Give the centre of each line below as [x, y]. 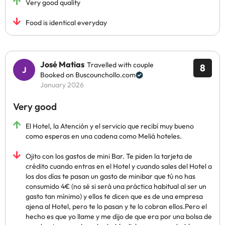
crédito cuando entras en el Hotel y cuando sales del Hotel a [119, 166]
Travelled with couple [120, 65]
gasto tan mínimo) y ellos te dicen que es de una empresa [114, 196]
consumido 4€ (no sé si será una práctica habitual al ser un [116, 186]
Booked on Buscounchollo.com [88, 75]
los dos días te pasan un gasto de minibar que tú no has [110, 176]
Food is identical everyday [66, 23]
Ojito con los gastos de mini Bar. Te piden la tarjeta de [109, 156]
